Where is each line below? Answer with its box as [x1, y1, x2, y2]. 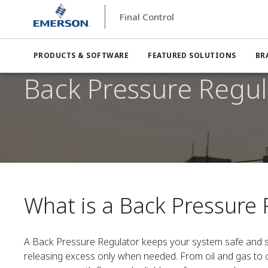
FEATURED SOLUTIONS [148, 50, 236, 60]
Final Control [119, 11, 174, 23]
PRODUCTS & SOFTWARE [33, 50, 129, 60]
